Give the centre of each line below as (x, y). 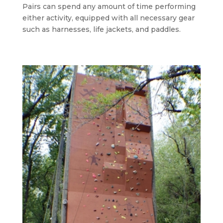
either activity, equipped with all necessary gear (108, 18)
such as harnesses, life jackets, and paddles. (101, 29)
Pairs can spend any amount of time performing (109, 6)
